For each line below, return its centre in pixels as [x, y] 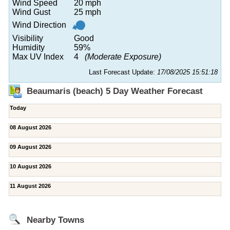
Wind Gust [31, 12]
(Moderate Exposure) [123, 56]
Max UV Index [38, 56]
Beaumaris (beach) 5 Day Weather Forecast [115, 91]
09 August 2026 [31, 147]
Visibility [28, 38]
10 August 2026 [31, 166]
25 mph [88, 12]
